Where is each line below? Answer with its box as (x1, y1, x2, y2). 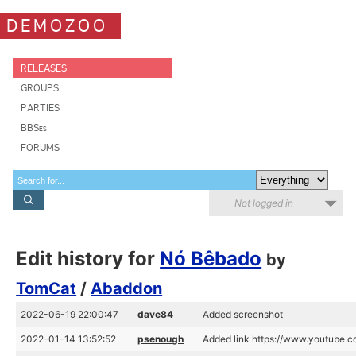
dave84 (137, 308, 174, 320)
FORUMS (21, 141, 60, 153)
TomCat (16, 279, 77, 298)
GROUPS (21, 82, 59, 94)
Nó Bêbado (160, 247, 262, 270)
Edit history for (16, 247, 161, 270)
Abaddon (91, 279, 163, 298)
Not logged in (234, 197, 293, 209)
